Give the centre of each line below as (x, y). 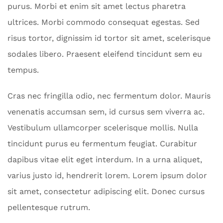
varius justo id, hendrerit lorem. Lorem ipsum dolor (107, 176)
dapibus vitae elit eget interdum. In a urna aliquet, (105, 160)
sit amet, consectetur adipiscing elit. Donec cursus (106, 192)
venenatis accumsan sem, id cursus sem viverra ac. (106, 112)
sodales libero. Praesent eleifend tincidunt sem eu (105, 54)
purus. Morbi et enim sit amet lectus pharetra (97, 6)
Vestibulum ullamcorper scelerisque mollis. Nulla (103, 128)
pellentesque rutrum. (49, 208)
